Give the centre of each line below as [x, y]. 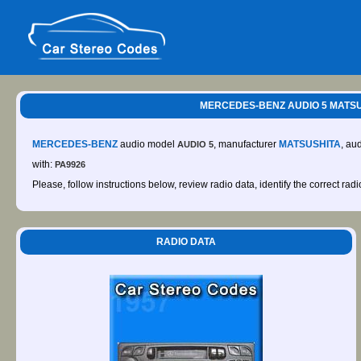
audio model [147, 144]
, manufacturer [246, 144]
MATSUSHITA [310, 144]
